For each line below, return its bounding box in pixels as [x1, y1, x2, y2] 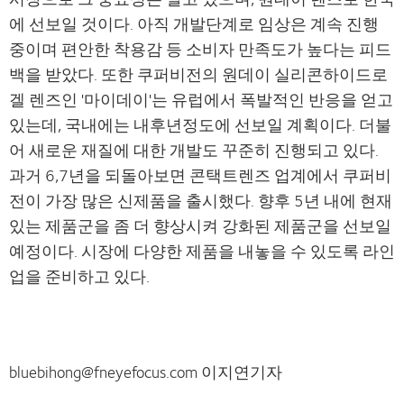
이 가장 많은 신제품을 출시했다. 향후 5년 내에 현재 [25, 188, 392, 213]
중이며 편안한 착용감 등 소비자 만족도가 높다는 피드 [9, 36, 391, 61]
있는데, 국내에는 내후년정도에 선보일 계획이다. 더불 [9, 112, 391, 137]
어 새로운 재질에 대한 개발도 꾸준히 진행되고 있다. [9, 137, 379, 162]
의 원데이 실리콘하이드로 [202, 61, 388, 87]
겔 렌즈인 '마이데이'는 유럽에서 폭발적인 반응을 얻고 [9, 87, 393, 112]
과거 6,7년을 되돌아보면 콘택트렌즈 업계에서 [9, 162, 343, 188]
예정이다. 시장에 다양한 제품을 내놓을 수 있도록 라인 [9, 238, 395, 263]
